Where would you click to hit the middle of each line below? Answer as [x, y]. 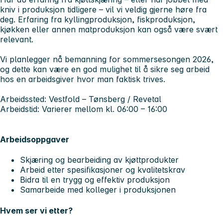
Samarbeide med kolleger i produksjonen [98, 190]
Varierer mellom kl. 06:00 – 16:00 [103, 109]
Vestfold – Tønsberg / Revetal [104, 99]
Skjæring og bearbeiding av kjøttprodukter [99, 160]
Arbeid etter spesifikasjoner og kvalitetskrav [103, 170]
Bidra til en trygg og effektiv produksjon [95, 180]
